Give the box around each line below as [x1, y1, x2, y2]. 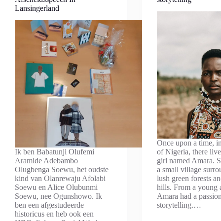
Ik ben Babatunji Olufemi [15, 147, 94, 156]
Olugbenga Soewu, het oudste [15, 165, 109, 174]
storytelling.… [157, 201, 202, 209]
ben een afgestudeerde [15, 201, 84, 209]
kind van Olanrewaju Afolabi [15, 174, 106, 183]
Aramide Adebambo [15, 156, 78, 165]
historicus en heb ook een [15, 210, 94, 218]
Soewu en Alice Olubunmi [15, 183, 98, 191]
